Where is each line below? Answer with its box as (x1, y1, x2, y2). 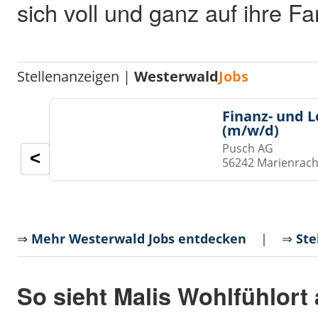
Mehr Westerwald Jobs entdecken (31, 229, 247, 247)
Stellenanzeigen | (17, 66, 135, 86)
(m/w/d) (222, 120, 280, 140)
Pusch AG (222, 140, 274, 156)
